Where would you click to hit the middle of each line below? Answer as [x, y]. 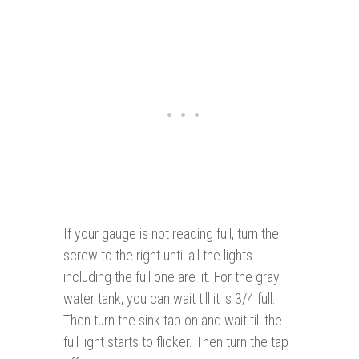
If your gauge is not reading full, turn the [171, 234]
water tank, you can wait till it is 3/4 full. [169, 299]
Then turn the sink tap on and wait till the [173, 321]
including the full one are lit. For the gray [171, 277]
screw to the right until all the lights [158, 256]
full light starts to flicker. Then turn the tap [176, 342]
